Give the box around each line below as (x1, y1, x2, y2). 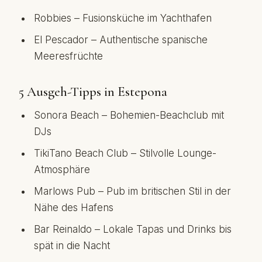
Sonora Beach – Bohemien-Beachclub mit (34, 109, 224, 121)
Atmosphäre (34, 164, 90, 175)
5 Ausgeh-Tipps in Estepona (19, 84, 167, 100)
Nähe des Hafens (34, 202, 113, 213)
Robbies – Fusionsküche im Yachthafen (34, 12, 212, 24)
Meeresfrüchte (34, 50, 103, 62)
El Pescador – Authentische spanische (34, 34, 208, 46)
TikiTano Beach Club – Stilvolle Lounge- (34, 147, 216, 159)
